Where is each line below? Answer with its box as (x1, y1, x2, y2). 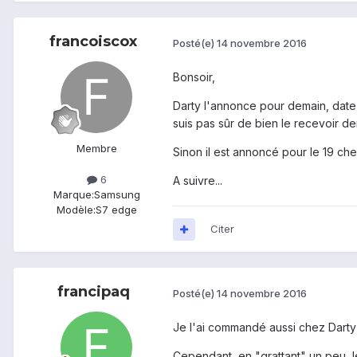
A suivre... (173, 174, 222, 188)
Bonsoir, (173, 70, 215, 84)
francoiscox (49, 33, 137, 51)
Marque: (53, 188, 94, 202)
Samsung (93, 188, 140, 202)
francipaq (57, 283, 130, 301)
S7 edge (95, 203, 137, 217)
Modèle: (56, 203, 96, 217)
